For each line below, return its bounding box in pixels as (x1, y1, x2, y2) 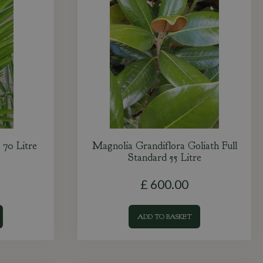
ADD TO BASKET (137, 212, 191, 221)
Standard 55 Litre (127, 151, 201, 164)
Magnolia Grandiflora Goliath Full (92, 139, 237, 153)
